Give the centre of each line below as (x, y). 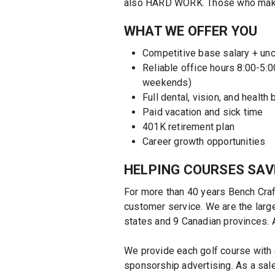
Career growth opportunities (204, 141)
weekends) (167, 82)
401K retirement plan (188, 126)
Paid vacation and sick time (203, 112)
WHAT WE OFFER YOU (191, 31)
